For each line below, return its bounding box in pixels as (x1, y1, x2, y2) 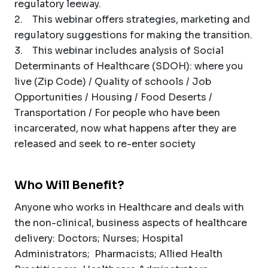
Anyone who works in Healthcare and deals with (14, 200, 244, 214)
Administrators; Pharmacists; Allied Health (14, 247, 223, 260)
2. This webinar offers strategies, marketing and (14, 13, 250, 26)
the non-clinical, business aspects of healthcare (14, 216, 247, 229)
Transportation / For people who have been (14, 106, 220, 119)
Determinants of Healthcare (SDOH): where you (14, 59, 243, 72)
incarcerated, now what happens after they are (14, 121, 236, 135)
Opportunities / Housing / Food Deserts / (14, 90, 212, 103)
